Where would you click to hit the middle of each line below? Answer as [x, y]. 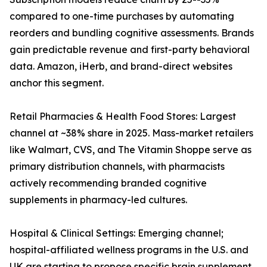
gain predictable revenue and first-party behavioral [130, 50]
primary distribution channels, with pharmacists [117, 167]
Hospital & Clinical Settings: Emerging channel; [117, 233]
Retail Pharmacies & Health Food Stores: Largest [123, 117]
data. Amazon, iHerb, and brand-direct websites [121, 66]
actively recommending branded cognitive [108, 183]
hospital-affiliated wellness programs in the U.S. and [129, 250]
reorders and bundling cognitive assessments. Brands [132, 33]
